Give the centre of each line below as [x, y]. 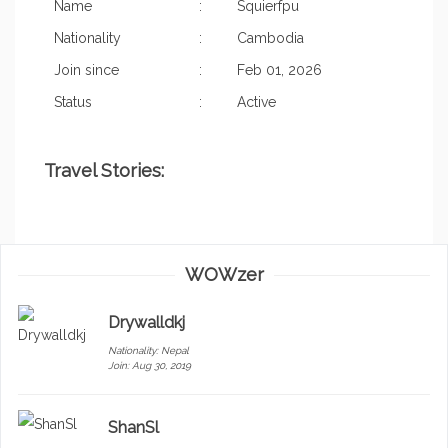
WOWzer [224, 275]
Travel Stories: [104, 171]
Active [256, 102]
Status [73, 102]
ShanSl [133, 428]
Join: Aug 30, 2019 [149, 366]
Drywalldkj [146, 323]
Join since [86, 70]
